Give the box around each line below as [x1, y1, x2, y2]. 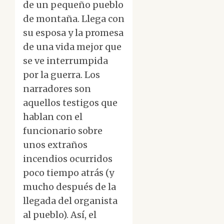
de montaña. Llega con [23, 13, 124, 25]
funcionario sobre [23, 125, 102, 137]
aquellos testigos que [23, 97, 117, 109]
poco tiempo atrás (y [23, 167, 114, 179]
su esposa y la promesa [23, 27, 123, 39]
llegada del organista [23, 195, 117, 207]
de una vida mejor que [23, 41, 121, 53]
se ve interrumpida [23, 55, 108, 67]
